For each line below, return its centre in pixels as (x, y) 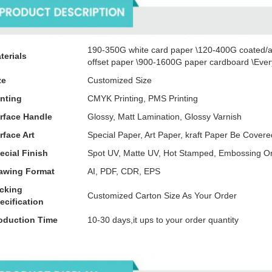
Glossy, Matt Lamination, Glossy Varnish (165, 117)
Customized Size (120, 80)
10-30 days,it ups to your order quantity (163, 220)
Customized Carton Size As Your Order (162, 195)
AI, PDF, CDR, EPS (124, 171)
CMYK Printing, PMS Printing (143, 98)
